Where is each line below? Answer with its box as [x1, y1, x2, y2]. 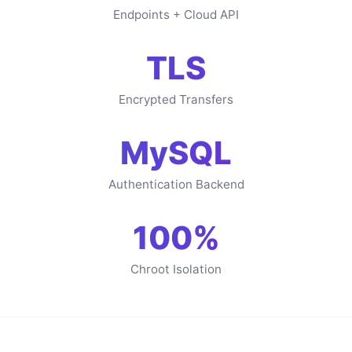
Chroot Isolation [130, 261, 222, 277]
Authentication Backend [108, 176, 244, 192]
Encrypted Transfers [119, 91, 233, 107]
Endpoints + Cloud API [113, 6, 239, 22]
